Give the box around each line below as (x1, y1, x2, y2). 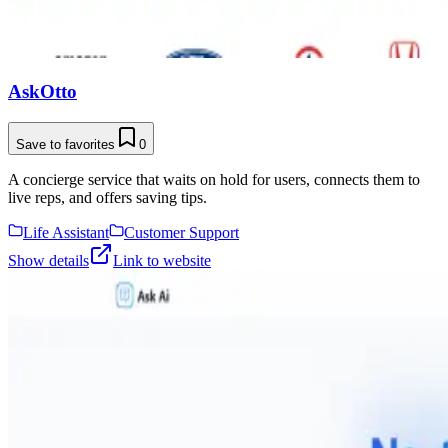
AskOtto (8, 80, 77, 102)
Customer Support (124, 223, 239, 241)
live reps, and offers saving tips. (8, 188, 207, 206)
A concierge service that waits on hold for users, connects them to (8, 170, 420, 188)
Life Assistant (23, 223, 109, 241)
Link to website (113, 251, 211, 269)
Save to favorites (16, 136, 115, 152)
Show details (8, 251, 89, 269)
